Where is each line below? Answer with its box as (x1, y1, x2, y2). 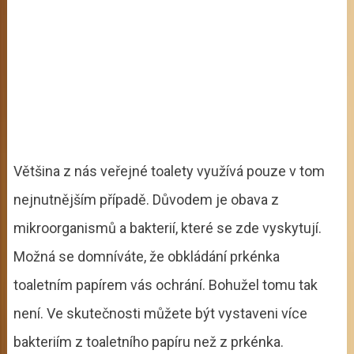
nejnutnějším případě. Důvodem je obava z (13, 190, 279, 208)
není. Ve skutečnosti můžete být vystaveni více (13, 304, 307, 322)
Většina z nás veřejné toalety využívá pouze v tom (13, 162, 325, 179)
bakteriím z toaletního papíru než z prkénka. (13, 333, 284, 350)
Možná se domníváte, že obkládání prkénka (13, 247, 280, 265)
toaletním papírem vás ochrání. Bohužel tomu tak (13, 276, 318, 293)
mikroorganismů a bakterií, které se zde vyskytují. (13, 219, 322, 236)
